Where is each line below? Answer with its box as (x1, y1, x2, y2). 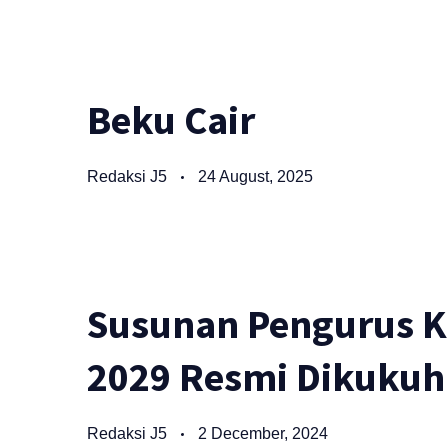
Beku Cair (87, 94, 255, 145)
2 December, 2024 (198, 424, 328, 442)
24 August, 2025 (198, 167, 313, 185)
